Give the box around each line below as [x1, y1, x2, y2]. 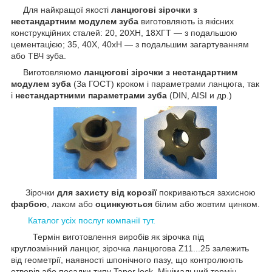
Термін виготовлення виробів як [11, 232, 162, 242]
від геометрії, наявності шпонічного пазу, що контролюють [11, 255, 243, 265]
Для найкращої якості [11, 5, 111, 15]
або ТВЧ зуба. [11, 51, 66, 61]
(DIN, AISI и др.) [169, 90, 232, 101]
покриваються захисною [157, 188, 256, 198]
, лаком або [47, 199, 95, 209]
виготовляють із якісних [138, 16, 234, 27]
